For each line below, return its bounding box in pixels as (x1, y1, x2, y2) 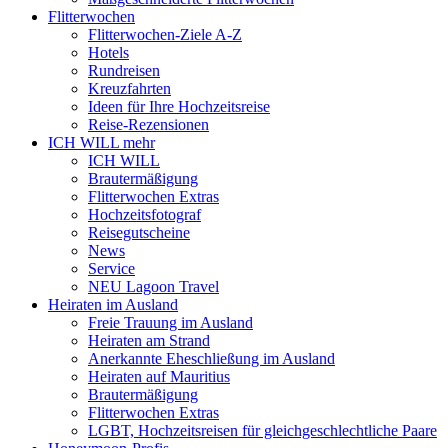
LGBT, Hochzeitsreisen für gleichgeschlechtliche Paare (88, 422, 437, 440)
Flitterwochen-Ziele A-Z (88, 26, 242, 44)
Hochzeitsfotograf (88, 206, 201, 224)
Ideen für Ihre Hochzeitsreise (88, 98, 270, 116)
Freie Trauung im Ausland (88, 314, 253, 332)
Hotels (88, 44, 129, 62)
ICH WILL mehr (48, 134, 155, 152)
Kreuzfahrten (88, 80, 171, 98)
